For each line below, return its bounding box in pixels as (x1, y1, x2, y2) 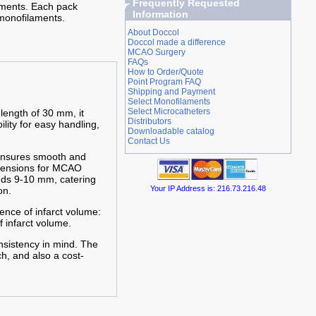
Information (132, 8, 188, 20)
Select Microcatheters (127, 107, 210, 116)
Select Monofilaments (127, 97, 210, 107)
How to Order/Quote (127, 67, 204, 77)
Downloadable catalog (127, 126, 214, 136)
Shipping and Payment (127, 87, 215, 97)
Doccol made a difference (127, 37, 226, 47)
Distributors (127, 116, 171, 126)
